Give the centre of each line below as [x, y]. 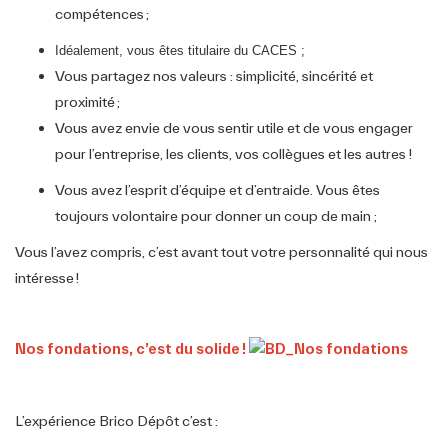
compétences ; [102, 13]
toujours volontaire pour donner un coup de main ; [216, 215]
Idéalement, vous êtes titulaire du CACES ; [180, 50]
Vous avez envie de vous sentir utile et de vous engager [234, 127]
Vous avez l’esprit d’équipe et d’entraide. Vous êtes [217, 189]
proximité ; [87, 101]
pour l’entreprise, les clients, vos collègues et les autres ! [233, 153]
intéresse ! [47, 277]
